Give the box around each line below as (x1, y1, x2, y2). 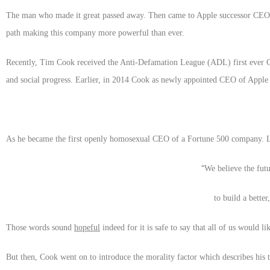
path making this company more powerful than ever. (6, 28, 184, 37)
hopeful (74, 222, 100, 232)
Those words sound (6, 222, 74, 232)
